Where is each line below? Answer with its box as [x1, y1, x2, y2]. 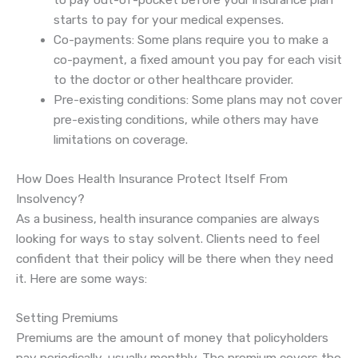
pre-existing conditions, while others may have [53, 113, 319, 128]
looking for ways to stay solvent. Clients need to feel [16, 231, 320, 246]
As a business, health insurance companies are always [16, 211, 320, 226]
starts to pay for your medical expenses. [53, 13, 284, 28]
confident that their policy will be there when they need [16, 251, 333, 266]
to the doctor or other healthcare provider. [53, 73, 293, 88]
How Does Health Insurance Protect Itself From [16, 171, 288, 186]
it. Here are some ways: [16, 271, 147, 286]
